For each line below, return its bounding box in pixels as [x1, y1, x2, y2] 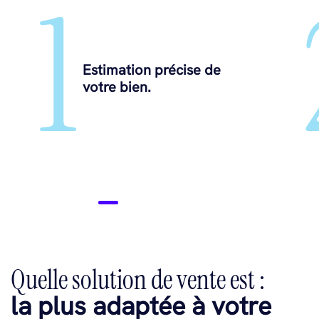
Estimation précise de [82, 61, 221, 80]
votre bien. [82, 78, 151, 97]
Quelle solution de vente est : [11, 261, 265, 298]
